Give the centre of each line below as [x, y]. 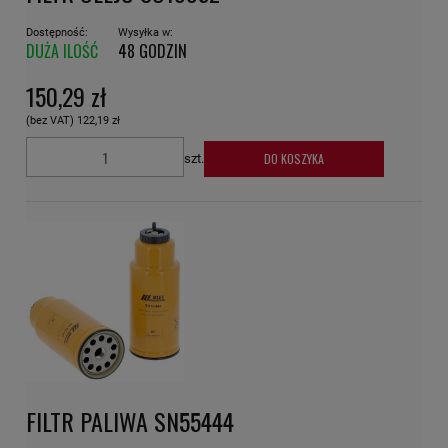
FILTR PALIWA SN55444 [130, 420]
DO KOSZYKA [294, 159]
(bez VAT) [51, 121]
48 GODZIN [152, 51]
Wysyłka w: [145, 33]
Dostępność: [57, 33]
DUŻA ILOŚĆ [62, 51]
